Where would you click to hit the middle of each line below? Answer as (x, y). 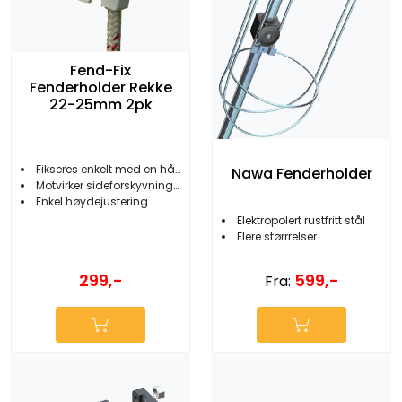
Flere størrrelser (277, 236)
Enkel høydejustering (92, 201)
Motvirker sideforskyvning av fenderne (105, 185)
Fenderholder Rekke (100, 87)
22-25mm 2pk (100, 104)
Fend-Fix (100, 70)
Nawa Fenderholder (301, 174)
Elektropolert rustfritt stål (301, 220)
